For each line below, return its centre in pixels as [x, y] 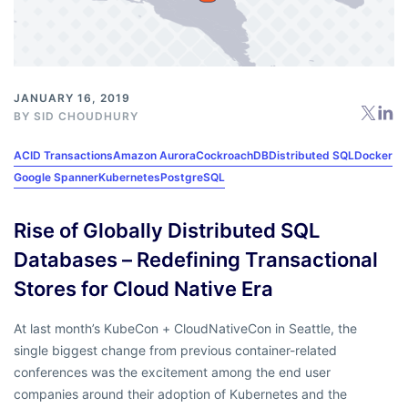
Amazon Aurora [154, 156]
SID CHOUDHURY [86, 117]
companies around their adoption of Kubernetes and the [180, 394]
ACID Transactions [63, 156]
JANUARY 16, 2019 [72, 98]
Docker [373, 156]
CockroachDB [232, 156]
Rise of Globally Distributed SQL [167, 231]
